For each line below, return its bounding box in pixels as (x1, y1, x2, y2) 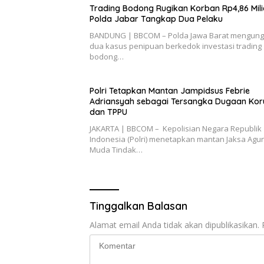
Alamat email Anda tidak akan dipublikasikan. (90, 219, 259, 231)
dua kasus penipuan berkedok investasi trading (90, 41, 262, 52)
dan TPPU (90, 107, 127, 118)
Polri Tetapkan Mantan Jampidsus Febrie (90, 85, 250, 97)
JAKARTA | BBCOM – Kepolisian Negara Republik (90, 123, 262, 134)
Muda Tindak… (90, 144, 143, 156)
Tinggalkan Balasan (90, 199, 187, 213)
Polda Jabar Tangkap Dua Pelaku (90, 14, 223, 25)
